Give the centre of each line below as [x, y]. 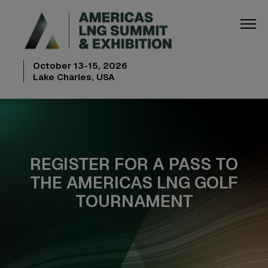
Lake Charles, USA [74, 77]
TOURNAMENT [134, 201]
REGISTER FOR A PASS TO [134, 164]
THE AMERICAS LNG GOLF [134, 182]
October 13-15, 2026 [80, 65]
